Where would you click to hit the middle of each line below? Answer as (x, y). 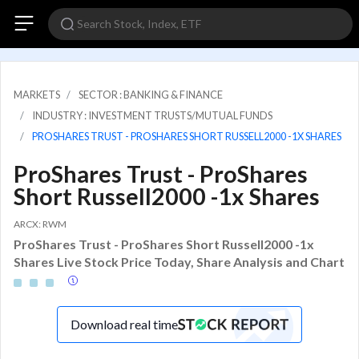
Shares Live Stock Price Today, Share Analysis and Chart (179, 261)
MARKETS (37, 95)
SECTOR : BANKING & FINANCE (151, 95)
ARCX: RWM (40, 224)
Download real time (124, 324)
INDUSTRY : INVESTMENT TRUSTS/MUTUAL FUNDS (152, 115)
